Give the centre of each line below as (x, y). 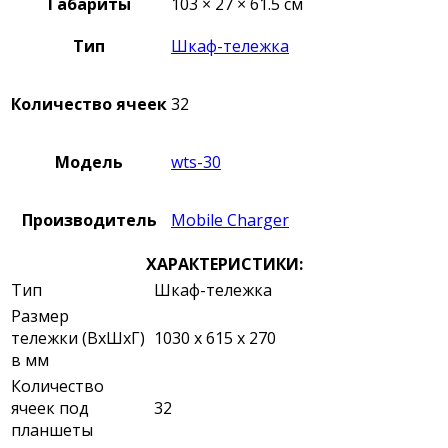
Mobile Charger (230, 220)
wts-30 (196, 162)
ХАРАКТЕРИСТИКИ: (224, 264)
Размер (40, 316)
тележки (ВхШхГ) (78, 338)
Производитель (89, 220)
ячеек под (50, 408)
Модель (89, 162)
